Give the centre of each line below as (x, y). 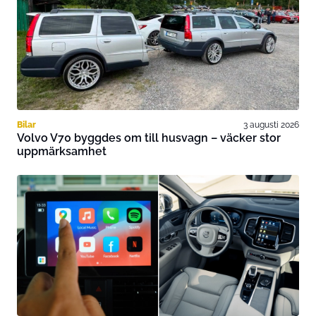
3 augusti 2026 (271, 125)
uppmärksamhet (62, 152)
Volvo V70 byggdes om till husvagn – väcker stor (149, 138)
